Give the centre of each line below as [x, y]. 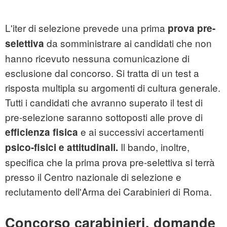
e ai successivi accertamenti [141, 132]
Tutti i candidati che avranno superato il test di [104, 102]
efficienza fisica [42, 132]
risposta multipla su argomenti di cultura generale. [113, 88]
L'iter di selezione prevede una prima [86, 28]
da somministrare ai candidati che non [128, 43]
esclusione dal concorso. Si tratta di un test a [102, 73]
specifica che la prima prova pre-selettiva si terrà [110, 162]
